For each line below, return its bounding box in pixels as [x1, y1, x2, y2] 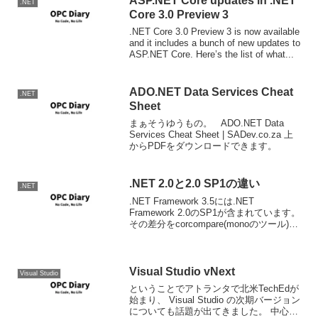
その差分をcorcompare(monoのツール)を [129, 218, 299, 229]
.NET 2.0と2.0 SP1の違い [129, 177, 261, 190]
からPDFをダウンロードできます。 [129, 141, 278, 152]
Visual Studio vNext [129, 265, 236, 278]
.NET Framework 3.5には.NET [129, 195, 255, 207]
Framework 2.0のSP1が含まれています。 [129, 207, 301, 218]
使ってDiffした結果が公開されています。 [129, 229, 301, 241]
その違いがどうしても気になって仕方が [129, 241, 296, 252]
